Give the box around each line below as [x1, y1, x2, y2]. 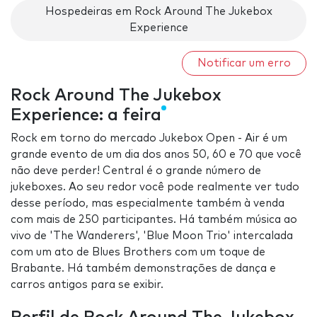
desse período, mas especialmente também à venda [11, 198, 284, 209]
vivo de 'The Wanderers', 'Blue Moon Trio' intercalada [11, 231, 293, 242]
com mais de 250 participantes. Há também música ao [11, 214, 297, 226]
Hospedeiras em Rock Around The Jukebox [45, 6, 272, 18]
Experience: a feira [11, 107, 161, 125]
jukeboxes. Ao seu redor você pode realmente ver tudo [11, 182, 299, 193]
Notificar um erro [197, 57, 291, 69]
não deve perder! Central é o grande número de [11, 166, 261, 177]
